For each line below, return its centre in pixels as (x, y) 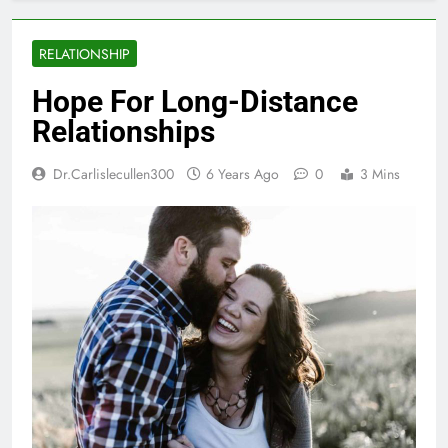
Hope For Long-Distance (195, 101)
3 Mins (380, 173)
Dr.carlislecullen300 (113, 173)
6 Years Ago (242, 173)
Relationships (123, 131)
